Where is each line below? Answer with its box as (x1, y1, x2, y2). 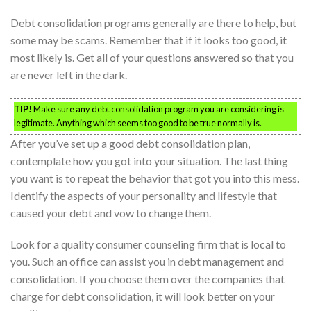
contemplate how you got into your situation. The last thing (10, 153, 288, 167)
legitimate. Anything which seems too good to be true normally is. (14, 117, 262, 128)
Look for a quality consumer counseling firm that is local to (10, 237, 286, 251)
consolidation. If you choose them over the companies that (10, 272, 285, 286)
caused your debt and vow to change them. (10, 205, 211, 219)
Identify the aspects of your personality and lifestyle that (10, 188, 277, 202)
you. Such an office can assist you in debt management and (10, 255, 284, 269)
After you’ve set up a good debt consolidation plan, (10, 136, 250, 150)
